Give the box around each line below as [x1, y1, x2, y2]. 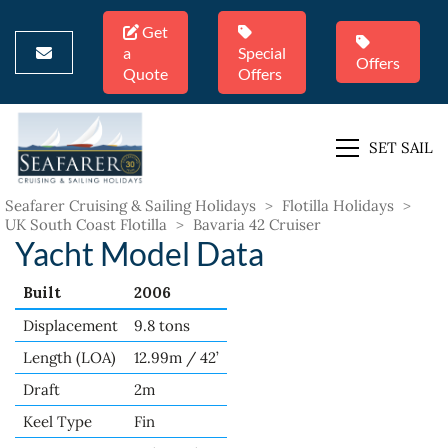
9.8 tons [134, 316, 190, 336]
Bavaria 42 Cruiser [193, 215, 321, 234]
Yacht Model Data [15, 234, 264, 273]
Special [238, 42, 286, 62]
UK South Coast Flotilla [5, 215, 167, 234]
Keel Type [23, 412, 92, 432]
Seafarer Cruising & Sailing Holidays [5, 196, 256, 215]
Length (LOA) [23, 348, 116, 368]
